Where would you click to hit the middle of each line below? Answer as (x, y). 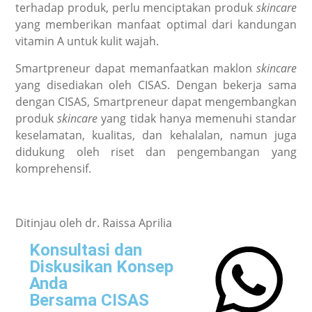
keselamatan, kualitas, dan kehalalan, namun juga (156, 135)
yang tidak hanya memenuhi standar (199, 118)
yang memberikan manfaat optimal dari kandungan (156, 24)
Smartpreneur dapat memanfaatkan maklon (136, 68)
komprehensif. (54, 168)
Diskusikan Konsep (102, 266)
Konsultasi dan (86, 250)
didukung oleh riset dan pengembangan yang (156, 151)
